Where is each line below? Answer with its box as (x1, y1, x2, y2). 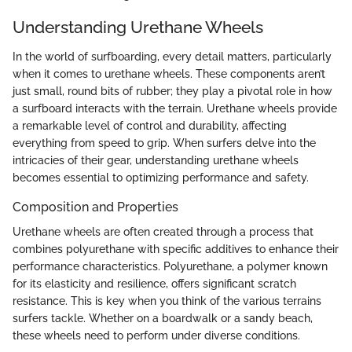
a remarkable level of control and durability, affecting (13, 119, 287, 132)
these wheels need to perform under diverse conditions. (13, 329, 300, 343)
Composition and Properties (13, 200, 178, 214)
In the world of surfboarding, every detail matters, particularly (13, 50, 332, 63)
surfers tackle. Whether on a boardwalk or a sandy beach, (13, 312, 313, 325)
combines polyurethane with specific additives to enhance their (13, 243, 339, 256)
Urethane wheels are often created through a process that (13, 225, 313, 239)
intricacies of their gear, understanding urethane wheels (13, 154, 299, 167)
